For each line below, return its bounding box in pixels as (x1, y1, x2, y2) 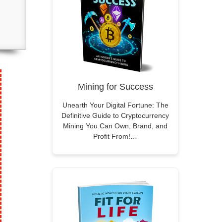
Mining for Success (77, 82, 153, 92)
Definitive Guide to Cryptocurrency (61, 111, 169, 119)
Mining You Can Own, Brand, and (63, 122, 167, 130)
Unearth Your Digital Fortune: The (62, 101, 168, 109)
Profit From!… (93, 132, 137, 140)
